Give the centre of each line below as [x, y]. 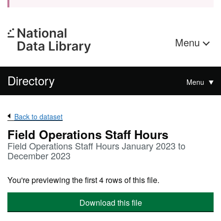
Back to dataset [38, 116]
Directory [31, 80]
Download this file [110, 203]
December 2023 [39, 155]
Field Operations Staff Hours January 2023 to [96, 146]
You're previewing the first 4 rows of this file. [83, 180]
